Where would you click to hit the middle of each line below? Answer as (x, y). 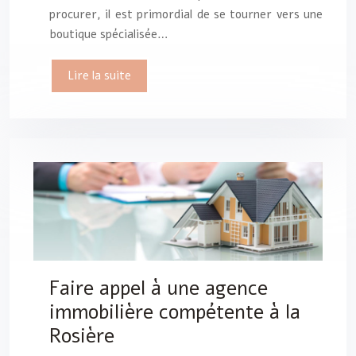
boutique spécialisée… (109, 34)
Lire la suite (99, 75)
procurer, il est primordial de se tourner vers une (186, 14)
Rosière (82, 336)
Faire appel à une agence (159, 288)
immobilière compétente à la (175, 312)
